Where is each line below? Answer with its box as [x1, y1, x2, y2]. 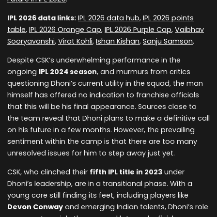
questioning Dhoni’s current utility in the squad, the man [7, 78, 203, 89]
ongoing [7, 67, 39, 77]
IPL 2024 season [39, 67, 97, 77]
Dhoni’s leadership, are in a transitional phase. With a [7, 179, 192, 189]
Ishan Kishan [96, 36, 139, 46]
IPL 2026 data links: [7, 13, 76, 23]
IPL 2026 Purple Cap [105, 25, 171, 35]
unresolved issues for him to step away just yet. [7, 148, 175, 158]
